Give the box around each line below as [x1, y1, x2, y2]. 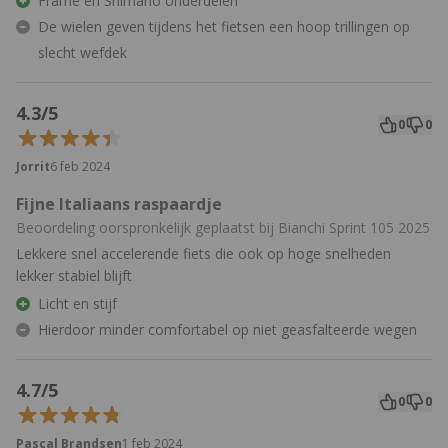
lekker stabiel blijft [16, 266, 132, 286]
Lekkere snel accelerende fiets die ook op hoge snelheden [16, 244, 391, 264]
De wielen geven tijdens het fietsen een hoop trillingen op [38, 17, 410, 37]
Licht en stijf [38, 294, 117, 314]
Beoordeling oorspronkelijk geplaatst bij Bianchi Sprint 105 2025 [16, 218, 430, 238]
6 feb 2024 [50, 158, 110, 176]
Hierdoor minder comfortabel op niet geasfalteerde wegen [38, 320, 417, 340]
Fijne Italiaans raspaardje [16, 193, 222, 216]
